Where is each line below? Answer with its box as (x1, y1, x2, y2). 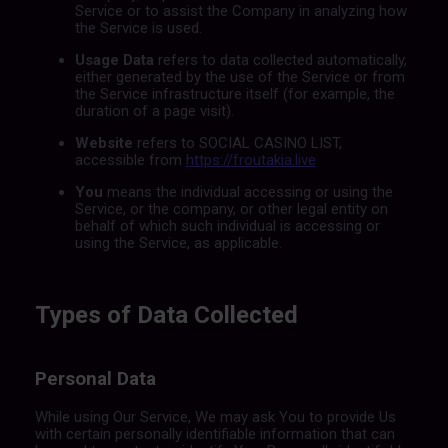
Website (74, 133, 133, 152)
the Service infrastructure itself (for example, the (74, 84, 395, 103)
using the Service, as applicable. (74, 233, 282, 252)
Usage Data (74, 50, 154, 69)
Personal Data (34, 367, 156, 390)
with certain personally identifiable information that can (34, 424, 395, 443)
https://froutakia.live (185, 150, 316, 169)
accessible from (74, 150, 186, 169)
